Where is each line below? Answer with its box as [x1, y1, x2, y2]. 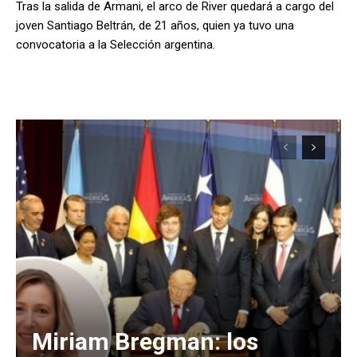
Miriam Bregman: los [32, 327, 258, 355]
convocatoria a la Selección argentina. [16, 37, 215, 52]
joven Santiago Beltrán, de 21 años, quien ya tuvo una [16, 18, 294, 33]
